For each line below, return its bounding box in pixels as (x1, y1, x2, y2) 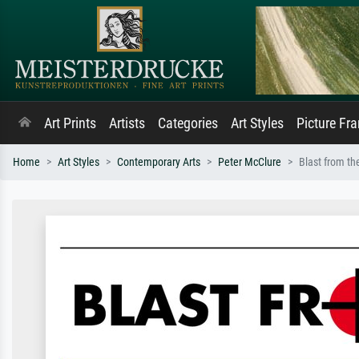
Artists (109, 115, 145, 131)
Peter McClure (218, 155, 281, 169)
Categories (158, 115, 218, 131)
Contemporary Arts (117, 155, 200, 169)
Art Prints (44, 115, 96, 131)
